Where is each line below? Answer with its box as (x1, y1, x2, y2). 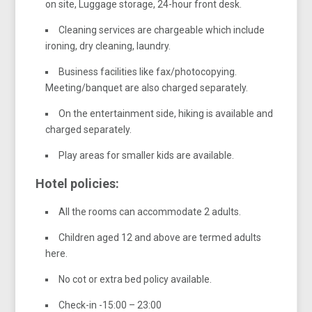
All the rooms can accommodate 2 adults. (58, 205, 242, 217)
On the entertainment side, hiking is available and (58, 107, 274, 119)
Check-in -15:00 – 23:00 (58, 299, 162, 311)
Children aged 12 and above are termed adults (58, 231, 262, 243)
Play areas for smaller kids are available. (58, 149, 235, 161)
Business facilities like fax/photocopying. (58, 65, 237, 77)
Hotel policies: (36, 175, 120, 191)
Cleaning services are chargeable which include (58, 24, 265, 36)
